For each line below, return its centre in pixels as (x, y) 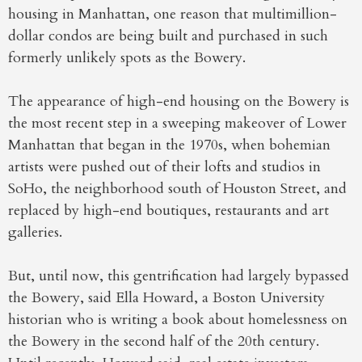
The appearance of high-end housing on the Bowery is (179, 102)
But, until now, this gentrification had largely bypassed (179, 276)
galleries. (35, 233)
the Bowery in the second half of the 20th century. (164, 342)
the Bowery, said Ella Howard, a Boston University (166, 298)
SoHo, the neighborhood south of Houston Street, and (177, 189)
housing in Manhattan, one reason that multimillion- (173, 15)
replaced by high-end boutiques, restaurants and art (168, 211)
